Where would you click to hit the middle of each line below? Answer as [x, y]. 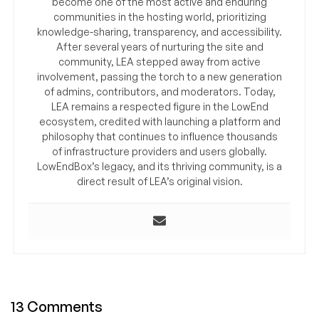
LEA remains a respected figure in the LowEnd [159, 107]
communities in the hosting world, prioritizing [159, 17]
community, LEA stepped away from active [159, 62]
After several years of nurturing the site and [159, 47]
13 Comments [57, 307]
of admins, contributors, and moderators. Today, [159, 92]
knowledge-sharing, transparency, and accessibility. [159, 32]
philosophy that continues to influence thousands [159, 137]
